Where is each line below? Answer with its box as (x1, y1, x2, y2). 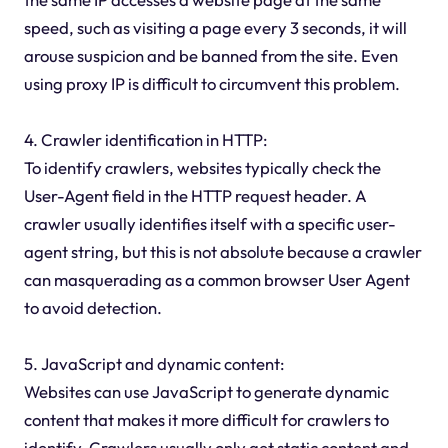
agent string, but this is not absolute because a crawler (23, 241, 422, 263)
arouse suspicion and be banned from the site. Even (23, 45, 398, 67)
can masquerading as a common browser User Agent (23, 269, 410, 291)
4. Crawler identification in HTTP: (23, 129, 268, 151)
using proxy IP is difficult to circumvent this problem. (23, 73, 400, 95)
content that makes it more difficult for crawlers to (23, 409, 389, 431)
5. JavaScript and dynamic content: (23, 353, 285, 375)
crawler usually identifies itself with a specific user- (23, 213, 396, 235)
